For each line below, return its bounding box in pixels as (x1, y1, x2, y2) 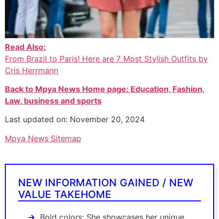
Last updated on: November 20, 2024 (5, 114, 145, 125)
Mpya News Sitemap (5, 133, 81, 143)
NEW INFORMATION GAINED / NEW (18, 176, 193, 189)
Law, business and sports (5, 96, 102, 106)
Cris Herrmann (5, 65, 58, 75)
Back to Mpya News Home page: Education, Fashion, (5, 84, 205, 94)
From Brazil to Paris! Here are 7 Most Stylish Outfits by (5, 53, 208, 64)
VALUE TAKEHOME (18, 188, 111, 200)
